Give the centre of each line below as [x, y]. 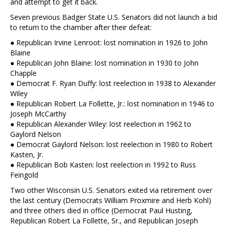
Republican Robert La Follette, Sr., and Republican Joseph [104, 220]
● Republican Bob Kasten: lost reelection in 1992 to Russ [103, 164]
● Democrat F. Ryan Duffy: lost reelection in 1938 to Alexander [113, 83]
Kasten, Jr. [27, 154]
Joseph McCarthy [38, 113]
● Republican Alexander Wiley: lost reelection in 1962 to [101, 124]
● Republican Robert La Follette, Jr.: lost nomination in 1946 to [112, 103]
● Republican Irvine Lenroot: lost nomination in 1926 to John [109, 42]
